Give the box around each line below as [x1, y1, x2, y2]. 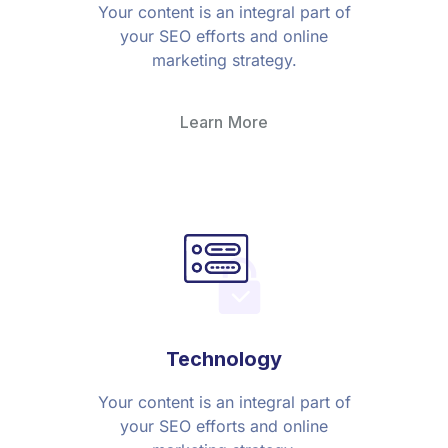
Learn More [180, 112, 268, 133]
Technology [166, 347, 282, 372]
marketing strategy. [151, 50, 297, 71]
